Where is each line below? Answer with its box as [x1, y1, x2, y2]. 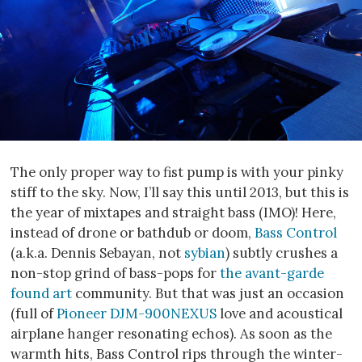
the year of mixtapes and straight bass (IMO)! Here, [11, 203, 336, 221]
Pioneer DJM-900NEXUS [57, 304, 217, 322]
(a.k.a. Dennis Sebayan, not [11, 243, 184, 262]
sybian [184, 243, 225, 262]
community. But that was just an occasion [72, 284, 344, 302]
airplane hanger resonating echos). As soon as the [11, 324, 332, 343]
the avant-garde [220, 263, 324, 282]
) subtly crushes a [225, 243, 338, 262]
